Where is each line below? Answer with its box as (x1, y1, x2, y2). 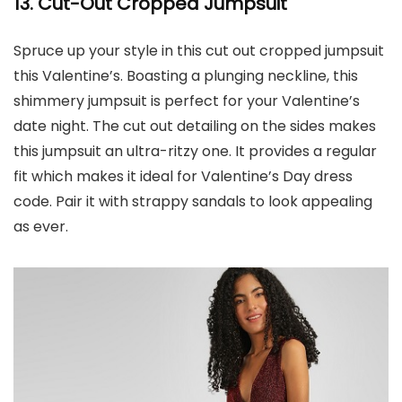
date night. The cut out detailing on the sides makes (13, 116, 376, 136)
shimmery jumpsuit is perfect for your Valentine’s (13, 91, 360, 111)
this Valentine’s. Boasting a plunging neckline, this (13, 66, 358, 86)
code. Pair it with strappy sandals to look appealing (13, 191, 372, 212)
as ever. (13, 216, 68, 237)
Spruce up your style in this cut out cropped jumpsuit (13, 40, 384, 61)
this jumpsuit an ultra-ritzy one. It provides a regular (13, 141, 377, 162)
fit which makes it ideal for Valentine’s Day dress (13, 166, 353, 187)
